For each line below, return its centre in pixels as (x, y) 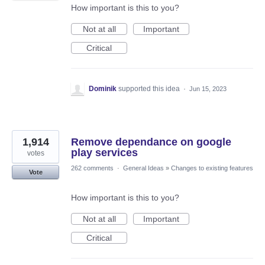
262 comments (92, 168)
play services (104, 153)
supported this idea (150, 89)
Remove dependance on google (151, 142)
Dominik (103, 89)
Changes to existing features (212, 168)
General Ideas (143, 168)
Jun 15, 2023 (208, 89)
